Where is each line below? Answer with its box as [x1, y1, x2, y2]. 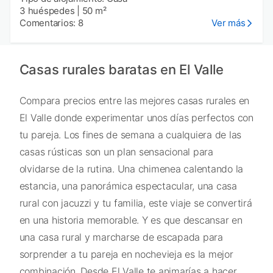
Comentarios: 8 [19, 16, 83, 29]
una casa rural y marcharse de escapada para [19, 231, 223, 244]
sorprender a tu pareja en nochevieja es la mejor [19, 248, 233, 261]
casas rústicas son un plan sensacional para [19, 146, 213, 158]
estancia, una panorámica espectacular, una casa [19, 180, 237, 193]
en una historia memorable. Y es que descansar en [19, 214, 243, 227]
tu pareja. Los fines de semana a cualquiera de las [19, 129, 241, 141]
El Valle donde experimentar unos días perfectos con [19, 112, 253, 124]
